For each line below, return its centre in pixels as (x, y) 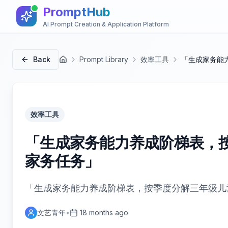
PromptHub (77, 12)
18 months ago (104, 212)
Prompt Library (104, 59)
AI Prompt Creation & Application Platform (106, 24)
